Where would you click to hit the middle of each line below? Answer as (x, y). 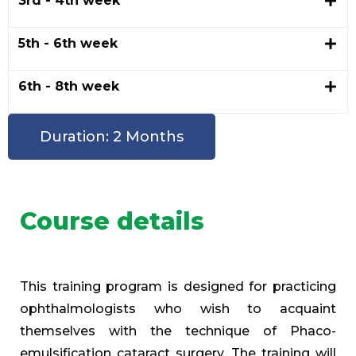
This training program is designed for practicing (178, 287)
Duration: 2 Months (112, 137)
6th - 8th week (69, 87)
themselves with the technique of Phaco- (178, 331)
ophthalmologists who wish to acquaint (178, 309)
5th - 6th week (68, 44)
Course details (112, 222)
